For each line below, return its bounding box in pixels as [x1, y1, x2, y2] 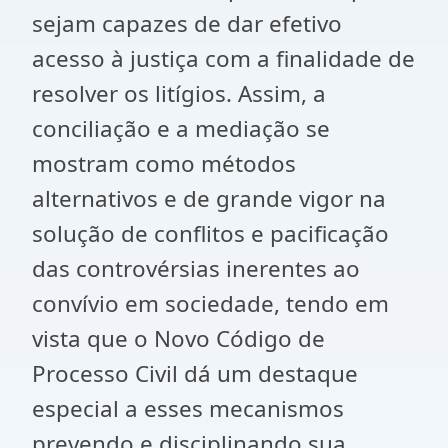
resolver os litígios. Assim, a [32, 78, 326, 109]
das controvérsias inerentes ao [32, 253, 360, 284]
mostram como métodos [32, 148, 296, 179]
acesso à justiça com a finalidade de [32, 43, 415, 74]
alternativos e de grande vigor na [32, 183, 386, 214]
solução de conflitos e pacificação [32, 218, 389, 249]
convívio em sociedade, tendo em [32, 288, 389, 319]
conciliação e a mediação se [32, 113, 330, 144]
